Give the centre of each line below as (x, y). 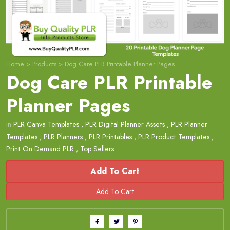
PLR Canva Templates (46, 124)
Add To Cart (115, 171)
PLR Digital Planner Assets (125, 124)
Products (44, 64)
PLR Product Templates (174, 137)
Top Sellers (97, 149)
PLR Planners (63, 137)
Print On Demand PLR (40, 149)
